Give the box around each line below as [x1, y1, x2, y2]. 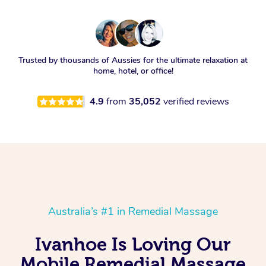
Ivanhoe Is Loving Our [35, 234, 231, 255]
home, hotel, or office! [93, 65, 173, 77]
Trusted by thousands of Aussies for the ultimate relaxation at [18, 55, 248, 66]
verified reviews [163, 95, 229, 109]
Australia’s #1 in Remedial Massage [48, 204, 218, 219]
